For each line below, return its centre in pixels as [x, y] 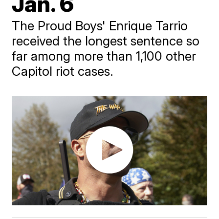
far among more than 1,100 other [104, 56]
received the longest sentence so [106, 41]
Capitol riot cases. [63, 71]
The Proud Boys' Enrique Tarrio [100, 26]
